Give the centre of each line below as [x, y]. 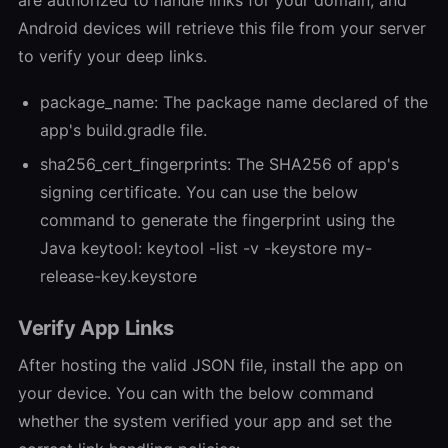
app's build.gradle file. [123, 129]
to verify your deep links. [112, 55]
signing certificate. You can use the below [199, 191]
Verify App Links [96, 327]
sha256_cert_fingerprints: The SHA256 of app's [219, 163]
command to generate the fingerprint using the [217, 219]
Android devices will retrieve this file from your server [222, 27]
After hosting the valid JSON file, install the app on [210, 364]
